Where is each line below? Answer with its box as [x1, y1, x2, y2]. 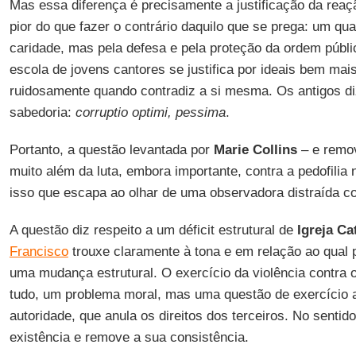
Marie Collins [213, 142, 297, 157]
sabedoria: [9, 105, 75, 120]
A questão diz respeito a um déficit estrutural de [9, 222, 297, 238]
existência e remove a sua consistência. [9, 330, 249, 345]
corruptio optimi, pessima [75, 105, 226, 120]
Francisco [9, 244, 68, 259]
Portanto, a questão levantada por [9, 142, 214, 157]
